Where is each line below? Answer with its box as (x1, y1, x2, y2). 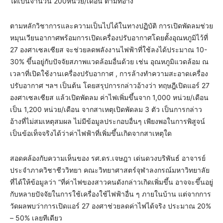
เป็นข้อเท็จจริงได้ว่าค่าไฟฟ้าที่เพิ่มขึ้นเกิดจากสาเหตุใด (10, 129, 172, 138)
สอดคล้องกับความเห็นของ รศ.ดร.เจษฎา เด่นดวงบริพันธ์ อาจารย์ (10, 154, 206, 163)
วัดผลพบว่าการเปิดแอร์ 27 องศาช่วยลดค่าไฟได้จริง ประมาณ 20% (10, 202, 211, 211)
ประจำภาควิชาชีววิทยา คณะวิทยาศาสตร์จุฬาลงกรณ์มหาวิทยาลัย (10, 166, 210, 175)
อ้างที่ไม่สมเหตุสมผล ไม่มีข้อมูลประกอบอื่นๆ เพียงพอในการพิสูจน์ (10, 117, 205, 126)
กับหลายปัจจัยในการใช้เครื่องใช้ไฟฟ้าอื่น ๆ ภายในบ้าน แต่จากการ (10, 190, 211, 199)
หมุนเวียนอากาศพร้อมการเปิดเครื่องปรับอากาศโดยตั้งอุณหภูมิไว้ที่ (10, 33, 208, 42)
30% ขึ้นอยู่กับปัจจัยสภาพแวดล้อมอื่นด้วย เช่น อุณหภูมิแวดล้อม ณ (10, 57, 209, 66)
